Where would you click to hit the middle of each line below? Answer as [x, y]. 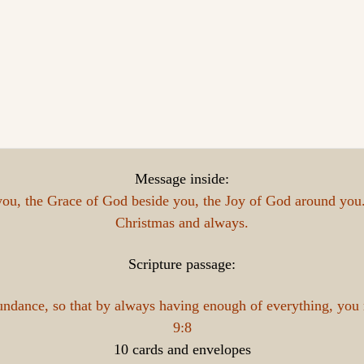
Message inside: [182, 179]
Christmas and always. [182, 223]
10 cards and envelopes [182, 349]
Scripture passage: [182, 264]
